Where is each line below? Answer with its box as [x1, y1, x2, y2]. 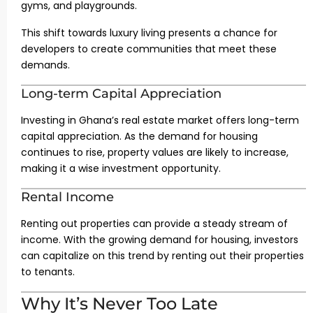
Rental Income [21, 189, 114, 205]
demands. [21, 58, 70, 72]
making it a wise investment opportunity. [21, 161, 221, 175]
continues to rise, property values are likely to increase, [21, 145, 289, 159]
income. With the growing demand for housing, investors [21, 233, 298, 247]
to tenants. [21, 265, 75, 279]
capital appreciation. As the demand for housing [21, 129, 258, 143]
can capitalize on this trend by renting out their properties [21, 249, 304, 263]
